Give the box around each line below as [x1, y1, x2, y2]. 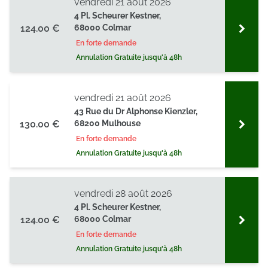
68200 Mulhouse [74, 118, 141, 128]
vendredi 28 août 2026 [74, 188, 172, 199]
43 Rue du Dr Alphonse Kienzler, [74, 106, 197, 116]
